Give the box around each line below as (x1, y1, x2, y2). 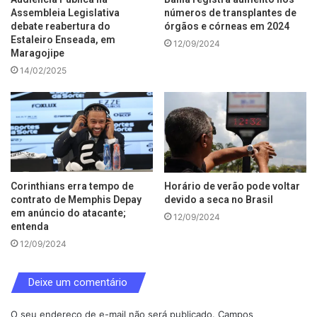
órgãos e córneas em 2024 (164, 21, 289, 33)
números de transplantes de (164, 7, 296, 19)
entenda (11, 220, 49, 232)
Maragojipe (11, 47, 64, 59)
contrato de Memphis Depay (11, 193, 142, 205)
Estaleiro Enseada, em (11, 34, 115, 46)
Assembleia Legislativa (11, 7, 120, 19)
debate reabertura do (11, 21, 110, 33)
